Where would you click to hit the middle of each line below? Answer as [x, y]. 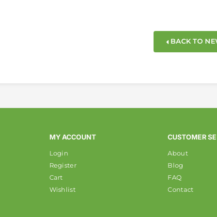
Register [63, 165]
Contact [181, 189]
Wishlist [62, 189]
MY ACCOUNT [72, 137]
